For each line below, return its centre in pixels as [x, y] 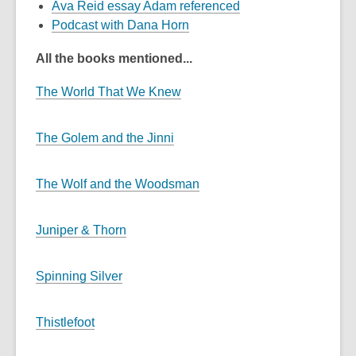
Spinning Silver [79, 276]
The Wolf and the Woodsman [118, 184]
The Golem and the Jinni [105, 138]
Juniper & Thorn [81, 230]
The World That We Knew [108, 92]
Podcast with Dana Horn [120, 25]
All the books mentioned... [116, 58]
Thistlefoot [65, 322]
